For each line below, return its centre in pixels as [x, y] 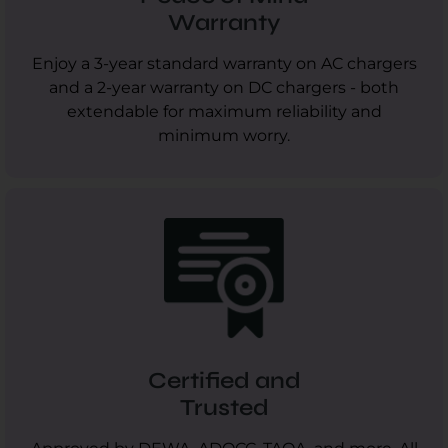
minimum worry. [224, 136]
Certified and [224, 380]
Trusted [224, 407]
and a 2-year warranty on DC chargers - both [224, 88]
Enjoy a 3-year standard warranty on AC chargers [224, 64]
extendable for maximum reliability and [224, 112]
